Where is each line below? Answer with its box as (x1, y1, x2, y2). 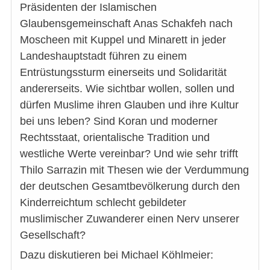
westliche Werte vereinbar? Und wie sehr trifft (20, 147, 238, 160)
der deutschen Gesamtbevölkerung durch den (20, 180, 240, 192)
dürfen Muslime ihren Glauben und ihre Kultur (20, 98, 239, 111)
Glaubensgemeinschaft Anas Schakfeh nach (20, 17, 233, 30)
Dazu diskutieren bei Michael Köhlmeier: (20, 248, 213, 261)
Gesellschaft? (20, 228, 86, 241)
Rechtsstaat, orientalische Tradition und (20, 131, 210, 143)
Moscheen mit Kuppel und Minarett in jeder (20, 33, 226, 46)
